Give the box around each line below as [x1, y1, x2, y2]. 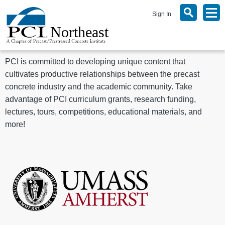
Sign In [152, 11, 171, 18]
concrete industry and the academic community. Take [5, 82, 192, 91]
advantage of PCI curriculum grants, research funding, [5, 95, 196, 103]
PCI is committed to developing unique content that [5, 57, 185, 66]
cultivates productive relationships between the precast [5, 70, 199, 78]
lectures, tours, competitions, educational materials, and [5, 107, 202, 116]
